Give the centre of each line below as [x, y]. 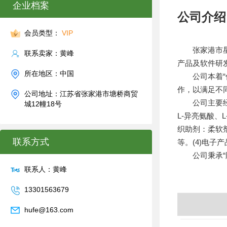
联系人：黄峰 [46, 169]
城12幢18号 [43, 104]
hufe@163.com [49, 210]
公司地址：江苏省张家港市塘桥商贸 [81, 94]
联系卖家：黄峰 [49, 53]
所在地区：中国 [49, 73]
